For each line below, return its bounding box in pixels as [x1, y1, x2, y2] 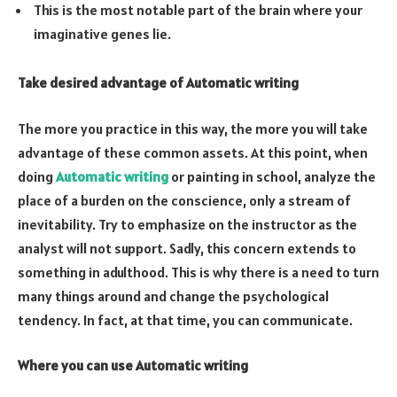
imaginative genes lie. [34, 24, 171, 43]
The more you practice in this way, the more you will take [18, 119, 368, 137]
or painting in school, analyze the [168, 167, 376, 185]
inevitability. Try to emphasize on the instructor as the [18, 214, 357, 233]
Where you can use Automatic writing [18, 356, 248, 375]
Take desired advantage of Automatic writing [18, 74, 299, 92]
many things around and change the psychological [18, 286, 329, 305]
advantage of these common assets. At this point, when [18, 143, 368, 161]
